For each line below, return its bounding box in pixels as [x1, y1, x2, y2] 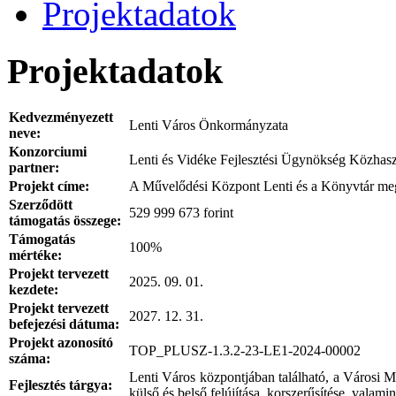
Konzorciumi [9, 144, 87, 160]
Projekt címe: [9, 179, 89, 194]
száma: [9, 351, 50, 367]
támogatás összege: [9, 213, 121, 229]
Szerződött [9, 197, 72, 213]
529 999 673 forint [129, 205, 233, 221]
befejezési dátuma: [9, 316, 119, 332]
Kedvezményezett [9, 110, 113, 126]
